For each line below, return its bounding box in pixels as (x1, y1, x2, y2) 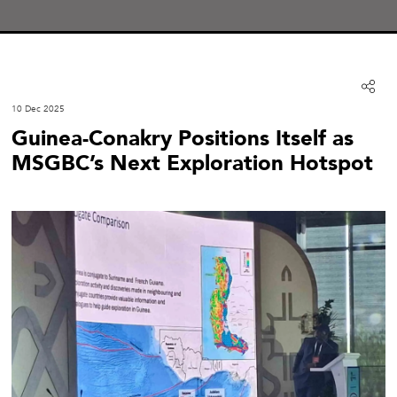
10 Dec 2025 (12, 103, 65, 115)
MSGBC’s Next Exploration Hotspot (12, 149, 373, 178)
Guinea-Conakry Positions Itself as (12, 124, 354, 153)
